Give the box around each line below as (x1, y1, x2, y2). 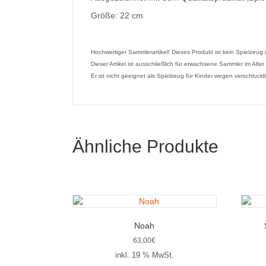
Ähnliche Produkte (72, 137, 218, 156)
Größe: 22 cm (91, 11, 143, 20)
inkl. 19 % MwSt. (115, 251, 174, 259)
